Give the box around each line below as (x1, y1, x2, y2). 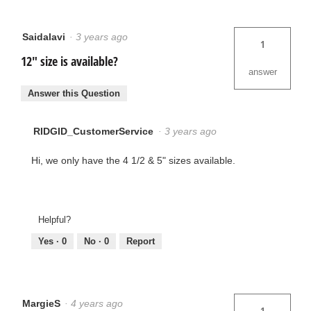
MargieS (22, 298, 60, 310)
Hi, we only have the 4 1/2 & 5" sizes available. (31, 154, 235, 166)
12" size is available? (21, 53, 118, 70)
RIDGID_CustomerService (33, 125, 153, 137)
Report (126, 236, 155, 247)
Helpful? (38, 215, 71, 226)
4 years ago (71, 298, 128, 310)
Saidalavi (22, 31, 65, 43)
